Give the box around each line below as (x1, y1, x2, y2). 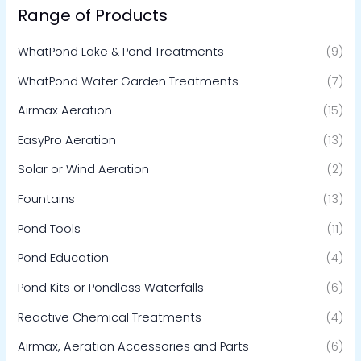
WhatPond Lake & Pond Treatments (18, 43, 225, 60)
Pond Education (18, 250, 110, 267)
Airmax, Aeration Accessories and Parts (18, 338, 250, 355)
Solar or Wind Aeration (18, 161, 150, 178)
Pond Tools (18, 220, 81, 237)
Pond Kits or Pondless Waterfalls (18, 280, 205, 296)
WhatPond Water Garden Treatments (18, 73, 239, 89)
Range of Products (18, 3, 168, 27)
